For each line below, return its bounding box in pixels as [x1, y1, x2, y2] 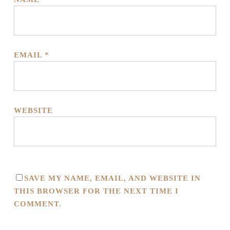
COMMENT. [13, 200, 62, 208]
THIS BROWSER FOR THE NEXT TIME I [13, 187, 179, 195]
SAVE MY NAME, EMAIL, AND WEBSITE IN [24, 174, 201, 182]
